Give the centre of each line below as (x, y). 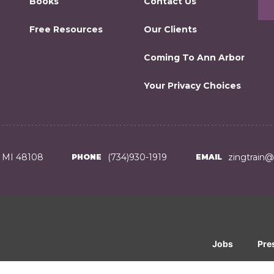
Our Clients (170, 29)
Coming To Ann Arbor (194, 57)
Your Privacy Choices (192, 86)
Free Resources (66, 29)
